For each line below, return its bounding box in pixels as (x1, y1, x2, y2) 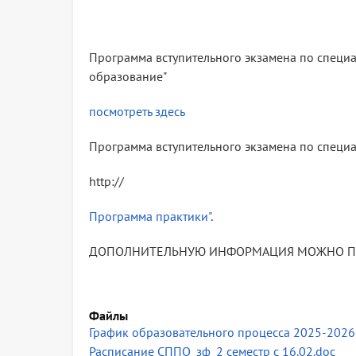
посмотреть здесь (89, 103, 185, 119)
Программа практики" (89, 208, 211, 224)
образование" (89, 68, 167, 84)
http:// (89, 173, 124, 189)
